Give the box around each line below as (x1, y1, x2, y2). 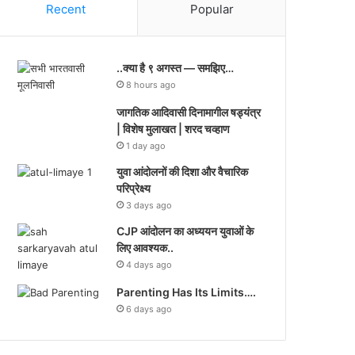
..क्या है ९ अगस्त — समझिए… (116, 61, 235, 75)
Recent (45, 2, 86, 17)
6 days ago (126, 303, 173, 315)
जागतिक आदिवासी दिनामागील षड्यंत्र (116, 105, 261, 120)
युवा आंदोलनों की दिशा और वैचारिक (116, 165, 249, 179)
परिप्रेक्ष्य (116, 181, 151, 196)
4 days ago (126, 259, 173, 271)
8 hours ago (126, 79, 177, 91)
